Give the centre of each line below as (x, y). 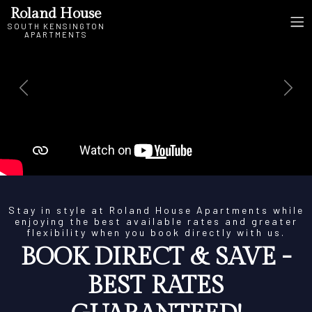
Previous (23, 95)
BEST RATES (156, 286)
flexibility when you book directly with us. (156, 232)
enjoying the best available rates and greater (156, 221)
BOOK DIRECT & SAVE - (156, 257)
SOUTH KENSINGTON (56, 26)
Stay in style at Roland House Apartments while (156, 210)
